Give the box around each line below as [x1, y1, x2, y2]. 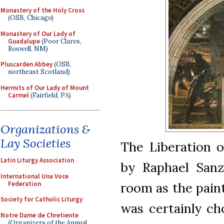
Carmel [8, 90, 29, 99]
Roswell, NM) [8, 44, 48, 53]
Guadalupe [8, 36, 40, 45]
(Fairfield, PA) [29, 90, 71, 99]
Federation [8, 179, 41, 188]
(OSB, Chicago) [8, 13, 53, 22]
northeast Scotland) [8, 67, 70, 76]
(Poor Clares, [40, 36, 81, 45]
